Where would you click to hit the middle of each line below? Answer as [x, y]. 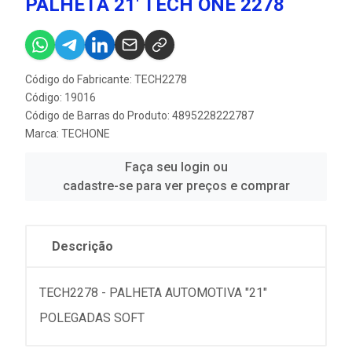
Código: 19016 [60, 97]
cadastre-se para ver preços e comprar [176, 185]
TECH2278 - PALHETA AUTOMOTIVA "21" [153, 292]
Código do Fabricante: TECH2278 [106, 79]
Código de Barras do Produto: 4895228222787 [139, 115]
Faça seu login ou [176, 167]
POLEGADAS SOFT [92, 317]
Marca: [43, 133]
